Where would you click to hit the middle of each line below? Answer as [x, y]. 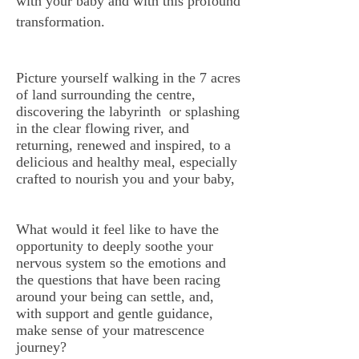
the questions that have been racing [118, 280]
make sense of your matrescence [110, 330]
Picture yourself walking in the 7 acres [128, 78]
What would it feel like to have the [117, 229]
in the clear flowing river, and [103, 128]
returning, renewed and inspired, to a [123, 145]
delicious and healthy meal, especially [127, 162]
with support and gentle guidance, [115, 313]
